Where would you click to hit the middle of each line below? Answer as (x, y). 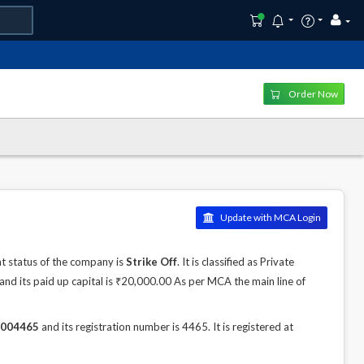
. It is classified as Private (236, 262)
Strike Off (152, 262)
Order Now (312, 93)
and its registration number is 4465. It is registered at (166, 327)
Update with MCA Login (270, 217)
